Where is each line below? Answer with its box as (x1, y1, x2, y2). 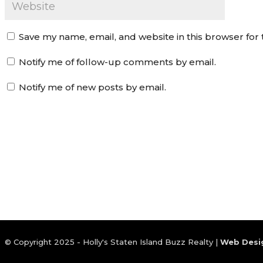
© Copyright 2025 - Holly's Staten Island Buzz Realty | (4, 237, 220, 247)
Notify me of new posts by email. (18, 81, 166, 93)
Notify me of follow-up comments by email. (18, 56, 216, 68)
